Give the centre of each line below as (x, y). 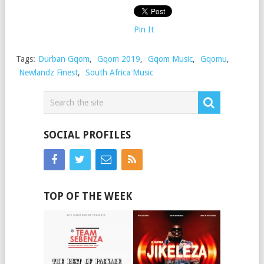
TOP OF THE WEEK (88, 197)
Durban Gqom (64, 59)
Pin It (144, 30)
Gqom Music (170, 59)
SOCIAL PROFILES (87, 135)
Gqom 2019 (119, 59)
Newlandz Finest (48, 73)
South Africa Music (119, 73)
